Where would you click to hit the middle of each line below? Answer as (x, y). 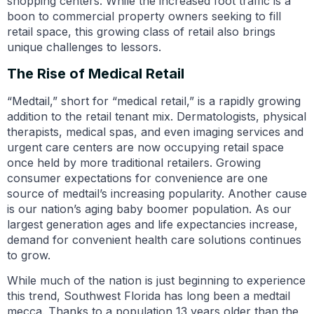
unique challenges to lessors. (84, 47)
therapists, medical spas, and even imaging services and (155, 131)
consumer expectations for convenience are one (137, 178)
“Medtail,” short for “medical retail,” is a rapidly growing (154, 101)
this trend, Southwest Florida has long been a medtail (149, 296)
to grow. (29, 255)
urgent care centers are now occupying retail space (145, 147)
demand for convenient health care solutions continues (154, 239)
